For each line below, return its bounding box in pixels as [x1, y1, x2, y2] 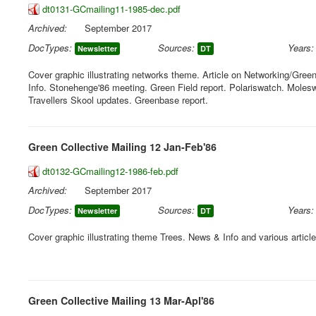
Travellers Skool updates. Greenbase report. [28, 93, 208, 107]
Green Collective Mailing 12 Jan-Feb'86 [28, 140, 217, 154]
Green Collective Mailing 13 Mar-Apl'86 [28, 293, 214, 308]
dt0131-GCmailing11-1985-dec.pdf [42, 2, 181, 16]
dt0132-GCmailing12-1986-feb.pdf [42, 164, 178, 178]
